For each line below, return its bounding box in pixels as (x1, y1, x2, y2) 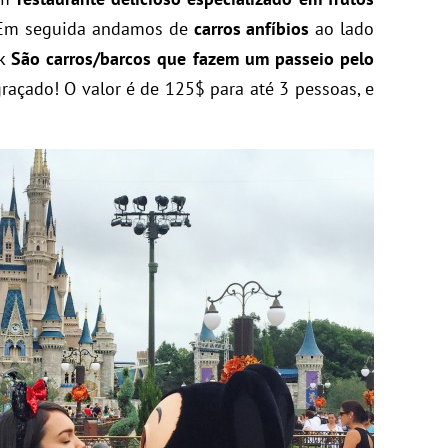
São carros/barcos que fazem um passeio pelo (11, 47, 375, 70)
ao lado (309, 17, 375, 40)
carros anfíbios (193, 17, 310, 40)
